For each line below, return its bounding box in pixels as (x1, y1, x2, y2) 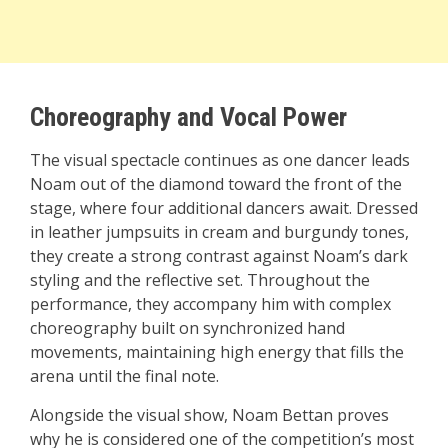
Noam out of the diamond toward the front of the (30, 173, 402, 196)
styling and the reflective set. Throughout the (30, 269, 370, 292)
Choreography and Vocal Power (30, 102, 347, 133)
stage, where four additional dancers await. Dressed (30, 197, 418, 220)
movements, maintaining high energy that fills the (30, 341, 404, 364)
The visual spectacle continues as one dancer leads (30, 149, 410, 172)
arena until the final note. (30, 365, 219, 388)
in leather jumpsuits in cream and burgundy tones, (30, 221, 409, 244)
